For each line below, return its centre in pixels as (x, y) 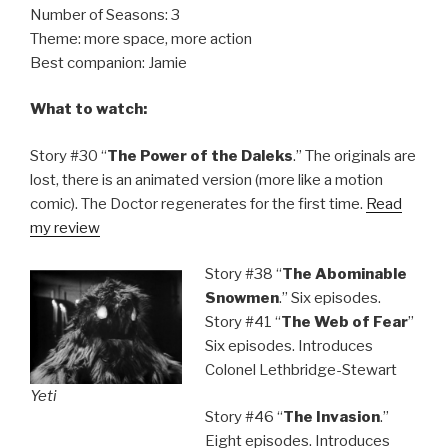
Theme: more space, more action (141, 38)
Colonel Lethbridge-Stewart (300, 370)
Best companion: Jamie (108, 62)
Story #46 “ (243, 416)
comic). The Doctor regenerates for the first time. (198, 203)
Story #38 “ (243, 274)
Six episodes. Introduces (288, 346)
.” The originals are (354, 155)
